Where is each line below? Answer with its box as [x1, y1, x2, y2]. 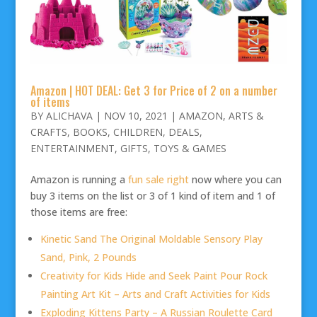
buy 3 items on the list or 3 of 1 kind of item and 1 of [30, 188, 275, 202]
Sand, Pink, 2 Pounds [40, 250, 137, 264]
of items [30, 93, 70, 110]
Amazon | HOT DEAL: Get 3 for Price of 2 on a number [30, 81, 277, 99]
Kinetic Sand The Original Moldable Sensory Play [40, 231, 263, 246]
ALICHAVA [45, 108, 93, 122]
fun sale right [127, 172, 189, 186]
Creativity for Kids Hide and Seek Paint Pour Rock [40, 268, 267, 282]
